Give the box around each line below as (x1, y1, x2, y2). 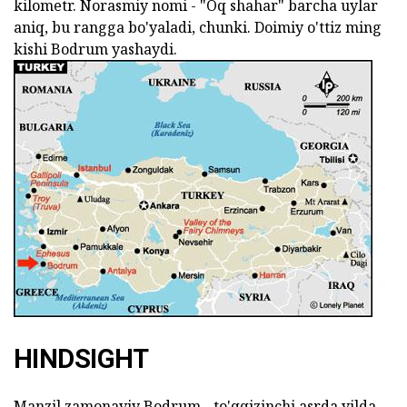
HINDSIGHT (14, 342, 149, 374)
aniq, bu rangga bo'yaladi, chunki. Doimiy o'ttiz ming (14, 16, 382, 37)
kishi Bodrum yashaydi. (14, 38, 177, 59)
